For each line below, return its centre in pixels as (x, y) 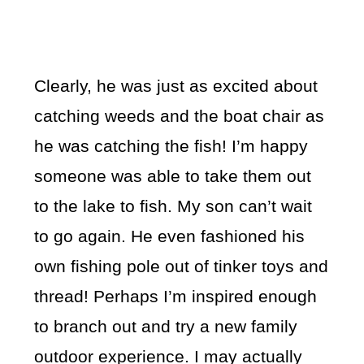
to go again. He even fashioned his (170, 236)
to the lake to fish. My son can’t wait (173, 206)
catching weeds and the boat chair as (180, 116)
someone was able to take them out (173, 176)
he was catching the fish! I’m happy (171, 146)
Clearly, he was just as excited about (176, 86)
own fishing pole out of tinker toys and (182, 266)
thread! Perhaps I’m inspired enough (176, 297)
